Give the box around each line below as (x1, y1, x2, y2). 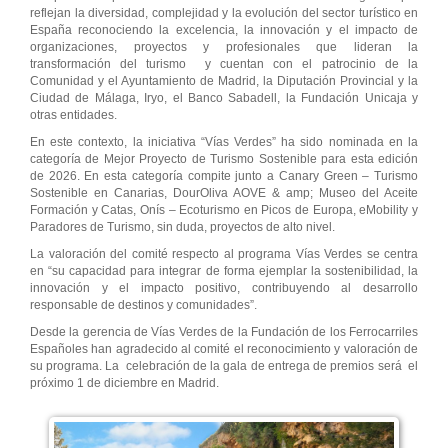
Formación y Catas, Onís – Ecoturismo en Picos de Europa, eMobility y (30, 203, 418, 218)
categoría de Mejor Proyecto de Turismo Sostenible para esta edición (30, 152, 418, 167)
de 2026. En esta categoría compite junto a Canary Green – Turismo (30, 169, 418, 184)
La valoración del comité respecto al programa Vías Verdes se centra (30, 247, 418, 262)
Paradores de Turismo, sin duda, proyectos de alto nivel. (30, 220, 341, 235)
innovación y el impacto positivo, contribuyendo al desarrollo (30, 281, 418, 296)
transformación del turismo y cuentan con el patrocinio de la (30, 57, 418, 72)
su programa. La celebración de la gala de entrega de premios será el (30, 359, 418, 374)
